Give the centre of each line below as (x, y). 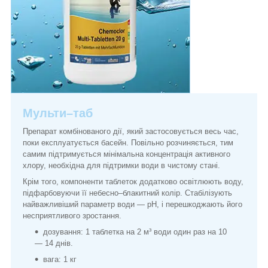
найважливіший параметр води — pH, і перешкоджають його (133, 205)
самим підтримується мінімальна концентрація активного (127, 154)
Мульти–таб (58, 113)
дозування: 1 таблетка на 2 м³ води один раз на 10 (135, 232)
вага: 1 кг (60, 260)
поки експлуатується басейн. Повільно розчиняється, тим (128, 143)
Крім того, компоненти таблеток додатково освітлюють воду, (133, 182)
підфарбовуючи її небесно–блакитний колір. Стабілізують (127, 193)
